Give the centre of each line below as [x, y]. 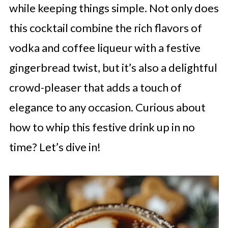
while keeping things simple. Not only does [114, 8]
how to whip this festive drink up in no [102, 127]
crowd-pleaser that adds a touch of [95, 87]
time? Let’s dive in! [55, 147]
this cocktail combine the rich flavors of [105, 28]
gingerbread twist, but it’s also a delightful [113, 67]
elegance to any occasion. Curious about [107, 107]
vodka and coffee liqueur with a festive [105, 48]
